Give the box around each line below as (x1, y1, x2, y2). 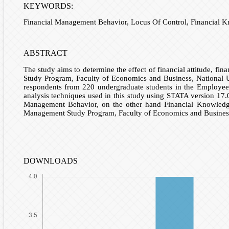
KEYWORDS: (23, 2, 73, 11)
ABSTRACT (23, 48, 67, 57)
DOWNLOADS (23, 156, 78, 165)
